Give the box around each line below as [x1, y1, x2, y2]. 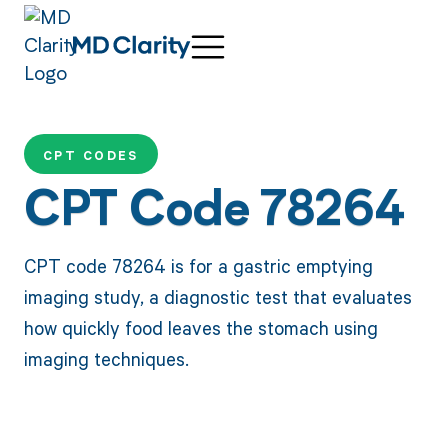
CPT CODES [42, 147, 139, 165]
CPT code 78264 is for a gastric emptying [23, 252, 373, 278]
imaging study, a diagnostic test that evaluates [23, 283, 412, 309]
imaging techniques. [23, 345, 189, 371]
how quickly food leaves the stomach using [23, 314, 378, 340]
